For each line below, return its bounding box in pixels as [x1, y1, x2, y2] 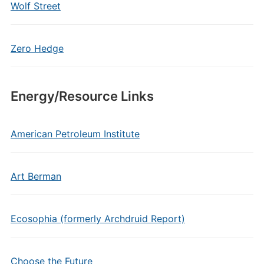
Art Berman [10, 170, 61, 182]
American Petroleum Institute [10, 128, 140, 140]
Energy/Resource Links [10, 88, 154, 104]
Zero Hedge [10, 42, 64, 54]
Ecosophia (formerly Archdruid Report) [10, 213, 185, 225]
